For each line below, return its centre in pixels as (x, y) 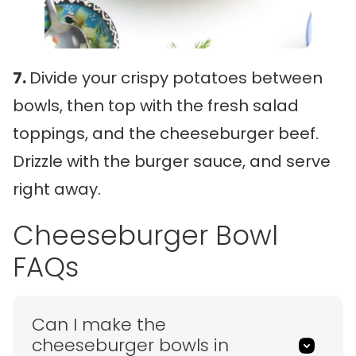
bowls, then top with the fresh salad (156, 106)
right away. (57, 190)
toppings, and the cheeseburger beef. (166, 134)
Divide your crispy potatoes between (176, 78)
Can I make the (99, 325)
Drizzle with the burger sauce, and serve (172, 162)
